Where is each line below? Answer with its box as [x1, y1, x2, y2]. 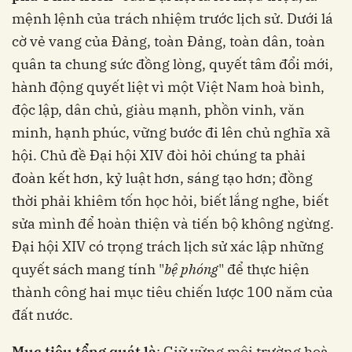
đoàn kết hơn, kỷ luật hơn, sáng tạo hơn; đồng [12, 168, 313, 187]
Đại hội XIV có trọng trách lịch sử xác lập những [12, 236, 324, 255]
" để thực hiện [218, 259, 310, 278]
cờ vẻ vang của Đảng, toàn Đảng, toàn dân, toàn [12, 31, 325, 50]
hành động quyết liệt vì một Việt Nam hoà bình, [12, 77, 324, 96]
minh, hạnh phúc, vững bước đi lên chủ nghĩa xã [12, 123, 331, 141]
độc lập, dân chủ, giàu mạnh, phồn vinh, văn [12, 100, 305, 119]
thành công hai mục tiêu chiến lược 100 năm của [12, 282, 333, 301]
